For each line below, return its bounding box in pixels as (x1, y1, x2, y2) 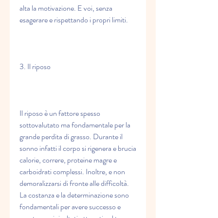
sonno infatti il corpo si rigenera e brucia (19, 143, 136, 154)
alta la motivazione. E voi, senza (19, 2, 112, 14)
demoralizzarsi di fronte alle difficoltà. (19, 178, 129, 189)
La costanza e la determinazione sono (19, 189, 129, 201)
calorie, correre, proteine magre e (19, 154, 117, 166)
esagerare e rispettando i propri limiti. (19, 14, 128, 26)
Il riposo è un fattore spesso (19, 108, 100, 119)
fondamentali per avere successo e (19, 201, 121, 213)
